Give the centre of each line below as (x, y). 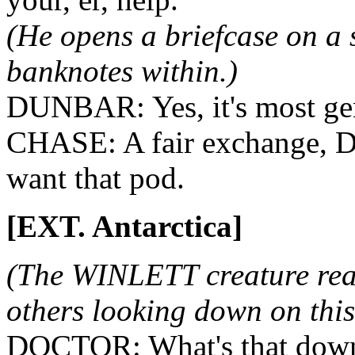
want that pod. (95, 178)
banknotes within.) (122, 71)
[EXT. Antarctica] (124, 226)
